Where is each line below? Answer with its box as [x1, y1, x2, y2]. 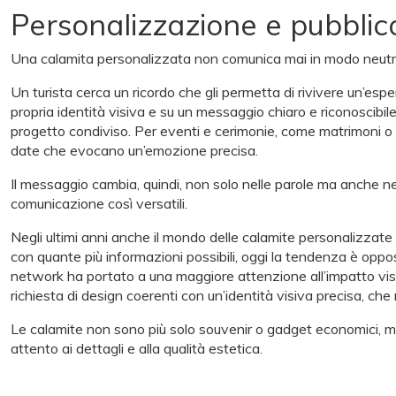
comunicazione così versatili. [11, 194, 187, 212]
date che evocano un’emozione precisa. [11, 141, 258, 159]
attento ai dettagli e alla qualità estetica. [11, 339, 263, 357]
